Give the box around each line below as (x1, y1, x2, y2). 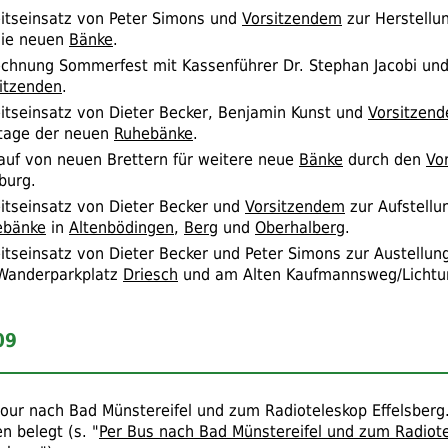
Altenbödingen (69, 217, 174, 237)
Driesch (123, 264, 178, 284)
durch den (343, 149, 426, 169)
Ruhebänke (114, 123, 193, 143)
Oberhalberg (255, 217, 345, 237)
